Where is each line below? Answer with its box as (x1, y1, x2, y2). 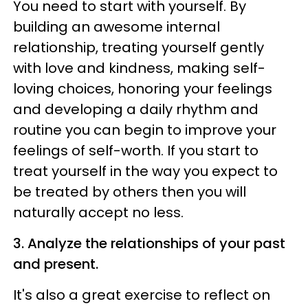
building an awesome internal (13, 16, 220, 36)
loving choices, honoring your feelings (13, 78, 272, 98)
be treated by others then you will (13, 181, 246, 201)
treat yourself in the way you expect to (13, 161, 278, 181)
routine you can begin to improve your (13, 120, 276, 140)
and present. (13, 254, 98, 274)
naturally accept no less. (13, 202, 184, 222)
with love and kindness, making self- (13, 58, 265, 78)
